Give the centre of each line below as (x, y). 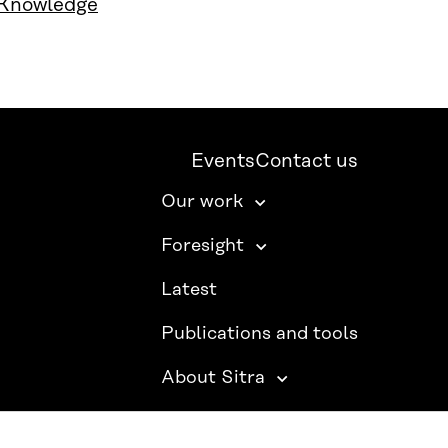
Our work (202, 202)
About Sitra (213, 378)
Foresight (203, 246)
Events (223, 162)
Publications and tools (260, 334)
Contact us (307, 162)
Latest (189, 290)
